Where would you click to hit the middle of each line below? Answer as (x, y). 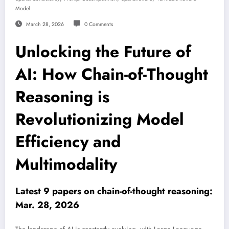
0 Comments (98, 25)
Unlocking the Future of (103, 52)
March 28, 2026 (45, 25)
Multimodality (66, 164)
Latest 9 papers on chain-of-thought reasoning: (114, 191)
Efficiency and (68, 142)
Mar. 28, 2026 (47, 205)
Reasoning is (62, 97)
